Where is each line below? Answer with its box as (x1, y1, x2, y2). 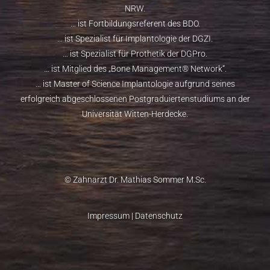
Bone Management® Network (110, 63, 222, 74)
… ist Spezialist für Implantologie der (57, 33, 192, 43)
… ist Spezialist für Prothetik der (63, 48, 181, 58)
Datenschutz (135, 210, 183, 221)
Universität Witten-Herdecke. (82, 108, 188, 119)
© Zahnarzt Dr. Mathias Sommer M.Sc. (64, 175, 206, 185)
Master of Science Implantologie (53, 78, 173, 89)
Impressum (87, 210, 130, 221)
